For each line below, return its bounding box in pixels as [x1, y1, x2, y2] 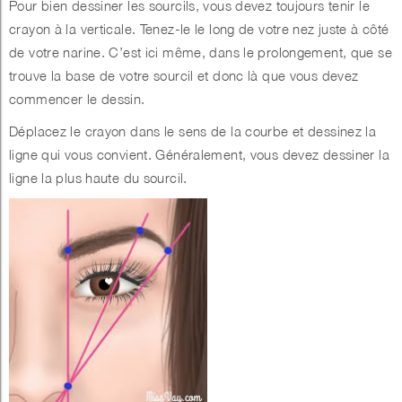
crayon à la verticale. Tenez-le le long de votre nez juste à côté [9, 21, 389, 38]
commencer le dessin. [9, 91, 145, 108]
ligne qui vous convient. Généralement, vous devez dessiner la [9, 146, 389, 163]
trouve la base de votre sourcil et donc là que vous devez [9, 67, 359, 84]
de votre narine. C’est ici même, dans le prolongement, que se [9, 44, 392, 61]
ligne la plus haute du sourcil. [9, 170, 188, 187]
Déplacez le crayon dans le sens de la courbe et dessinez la [9, 123, 377, 140]
